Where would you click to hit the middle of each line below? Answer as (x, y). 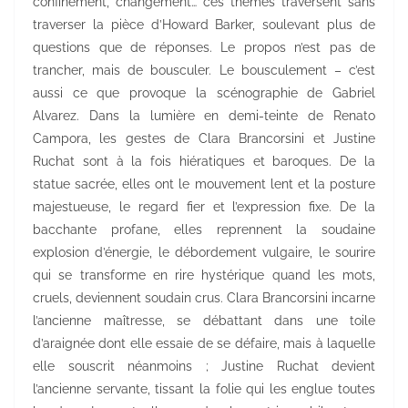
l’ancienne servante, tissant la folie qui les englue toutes (204, 389)
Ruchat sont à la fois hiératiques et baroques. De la (204, 162)
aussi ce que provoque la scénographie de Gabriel (204, 93)
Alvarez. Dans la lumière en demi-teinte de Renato (204, 116)
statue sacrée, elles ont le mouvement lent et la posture (204, 184)
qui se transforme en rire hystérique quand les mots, (204, 275)
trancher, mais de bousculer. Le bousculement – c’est (204, 71)
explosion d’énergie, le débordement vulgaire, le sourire (204, 253)
